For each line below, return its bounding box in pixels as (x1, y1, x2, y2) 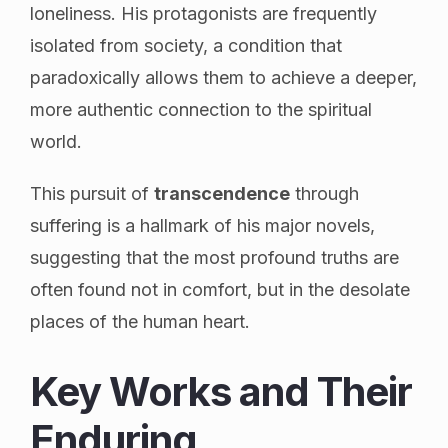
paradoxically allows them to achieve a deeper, (30, 66, 417, 88)
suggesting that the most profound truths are (30, 246, 399, 268)
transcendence (154, 182, 290, 204)
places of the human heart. (30, 310, 250, 332)
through (290, 182, 359, 204)
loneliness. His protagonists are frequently (30, 2, 377, 24)
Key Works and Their (30, 366, 412, 416)
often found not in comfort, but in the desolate (30, 278, 410, 300)
